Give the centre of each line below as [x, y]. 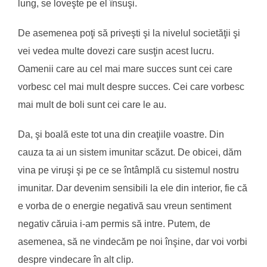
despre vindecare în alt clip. [76, 259]
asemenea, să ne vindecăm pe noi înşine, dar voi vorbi [133, 241]
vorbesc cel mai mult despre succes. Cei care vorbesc [131, 86]
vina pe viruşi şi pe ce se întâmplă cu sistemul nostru [128, 170]
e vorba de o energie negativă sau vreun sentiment [125, 206]
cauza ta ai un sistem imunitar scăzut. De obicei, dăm [130, 152]
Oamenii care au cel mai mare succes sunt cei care [125, 69]
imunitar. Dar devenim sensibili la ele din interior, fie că [133, 188]
